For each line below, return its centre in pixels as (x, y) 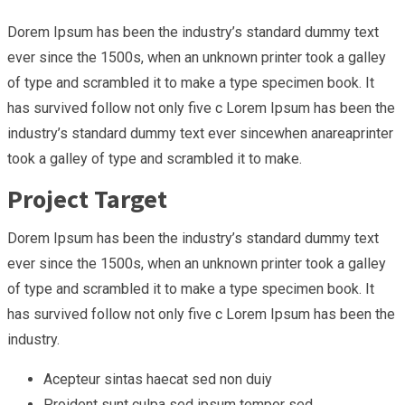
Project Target (87, 198)
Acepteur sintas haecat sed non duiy (158, 379)
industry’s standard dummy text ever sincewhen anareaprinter (200, 133)
